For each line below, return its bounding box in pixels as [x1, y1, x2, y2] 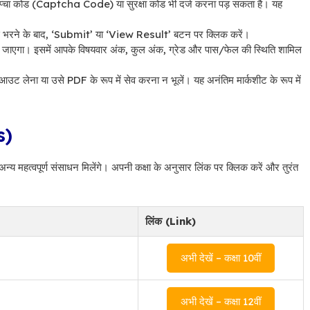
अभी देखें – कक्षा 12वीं [181, 294, 261, 308]
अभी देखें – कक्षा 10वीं [181, 250, 261, 264]
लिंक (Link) [145, 214, 196, 228]
